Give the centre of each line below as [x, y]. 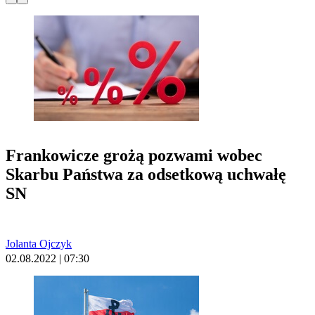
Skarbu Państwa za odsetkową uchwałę [146, 175]
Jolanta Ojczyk [39, 244]
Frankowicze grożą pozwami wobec [134, 156]
